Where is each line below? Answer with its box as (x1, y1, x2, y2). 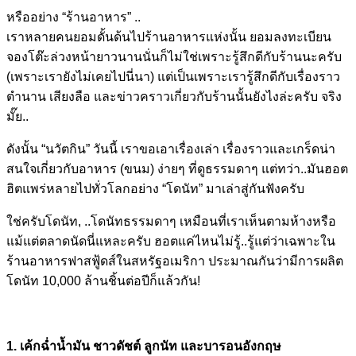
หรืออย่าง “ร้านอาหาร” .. (6, 10, 141, 24)
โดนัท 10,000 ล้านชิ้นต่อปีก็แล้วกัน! (6, 273, 200, 288)
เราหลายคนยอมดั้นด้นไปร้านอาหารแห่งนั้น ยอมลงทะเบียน (6, 29, 331, 44)
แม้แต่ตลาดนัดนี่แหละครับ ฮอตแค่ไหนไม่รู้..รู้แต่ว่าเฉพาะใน (6, 234, 335, 248)
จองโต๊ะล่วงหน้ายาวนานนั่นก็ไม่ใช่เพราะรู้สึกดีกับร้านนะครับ (6, 49, 342, 64)
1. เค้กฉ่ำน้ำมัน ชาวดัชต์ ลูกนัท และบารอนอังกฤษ (6, 339, 281, 353)
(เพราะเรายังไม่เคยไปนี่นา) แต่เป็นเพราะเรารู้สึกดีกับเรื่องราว (6, 69, 340, 83)
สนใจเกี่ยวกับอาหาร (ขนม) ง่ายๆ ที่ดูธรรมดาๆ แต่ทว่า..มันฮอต (6, 161, 348, 176)
